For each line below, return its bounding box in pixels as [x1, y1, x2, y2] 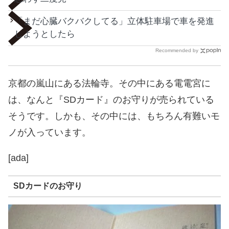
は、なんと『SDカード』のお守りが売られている [8, 94, 214, 105]
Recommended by [155, 47, 198, 53]
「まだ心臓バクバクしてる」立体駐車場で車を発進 [14, 16, 214, 26]
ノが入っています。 [8, 127, 91, 138]
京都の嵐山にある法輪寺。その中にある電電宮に [8, 78, 211, 88]
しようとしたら [14, 29, 75, 39]
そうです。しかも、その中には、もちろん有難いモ [8, 110, 220, 121]
